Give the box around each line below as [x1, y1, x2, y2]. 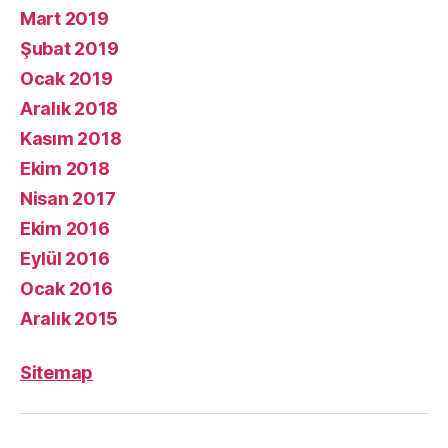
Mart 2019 [20, 8, 109, 29]
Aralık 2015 [20, 308, 119, 329]
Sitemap [20, 362, 94, 383]
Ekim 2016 [20, 218, 110, 239]
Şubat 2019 [20, 38, 119, 59]
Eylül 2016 [20, 248, 110, 269]
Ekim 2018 [20, 158, 110, 179]
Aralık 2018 [20, 98, 119, 119]
